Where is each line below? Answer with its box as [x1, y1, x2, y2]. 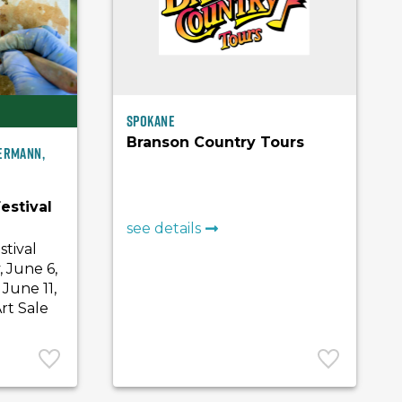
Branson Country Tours [127, 134, 305, 151]
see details [127, 220, 202, 237]
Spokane [127, 110, 176, 132]
